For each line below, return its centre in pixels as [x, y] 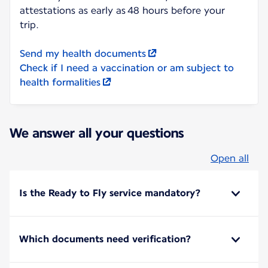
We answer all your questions [97, 133]
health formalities [60, 82]
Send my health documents [83, 54]
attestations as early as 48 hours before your [122, 10]
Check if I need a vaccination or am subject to [127, 68]
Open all [230, 158]
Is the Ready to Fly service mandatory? [110, 193]
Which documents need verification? [105, 239]
